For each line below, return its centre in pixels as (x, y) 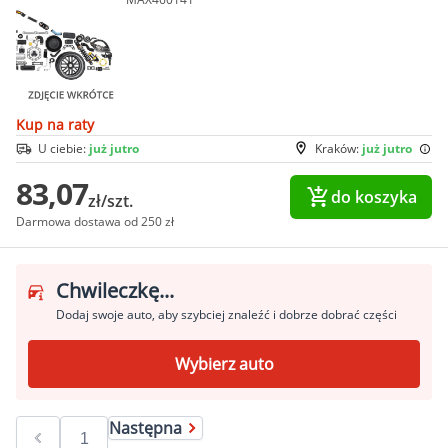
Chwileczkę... (115, 291)
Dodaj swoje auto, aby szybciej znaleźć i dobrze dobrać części (226, 315)
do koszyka (373, 197)
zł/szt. (110, 201)
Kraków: (338, 149)
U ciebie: (63, 149)
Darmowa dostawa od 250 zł (95, 222)
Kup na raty (55, 125)
